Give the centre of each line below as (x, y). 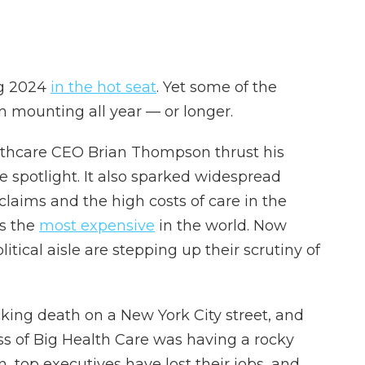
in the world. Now (221, 226)
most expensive (97, 226)
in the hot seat (103, 87)
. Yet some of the (217, 87)
